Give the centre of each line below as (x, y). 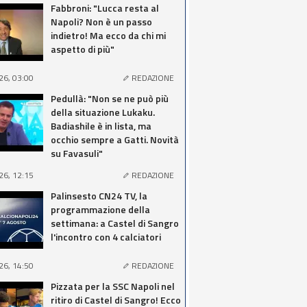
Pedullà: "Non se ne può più (110, 98)
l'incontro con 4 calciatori (106, 237)
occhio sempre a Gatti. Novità (115, 139)
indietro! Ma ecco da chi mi (108, 35)
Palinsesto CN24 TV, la (99, 196)
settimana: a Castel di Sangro (115, 223)
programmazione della (100, 209)
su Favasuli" (77, 153)
